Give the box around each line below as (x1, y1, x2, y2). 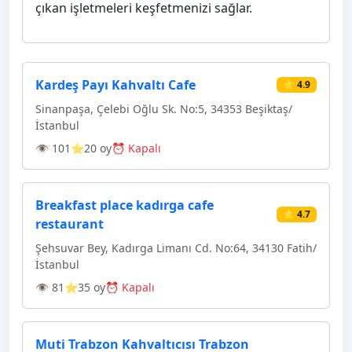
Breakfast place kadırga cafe (35, 196, 214, 214)
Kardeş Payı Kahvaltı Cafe (35, 76, 196, 93)
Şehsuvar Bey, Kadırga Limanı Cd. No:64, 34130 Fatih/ (35, 240, 317, 255)
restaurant (35, 215, 104, 233)
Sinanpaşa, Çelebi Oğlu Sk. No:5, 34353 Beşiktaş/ (35, 101, 292, 116)
